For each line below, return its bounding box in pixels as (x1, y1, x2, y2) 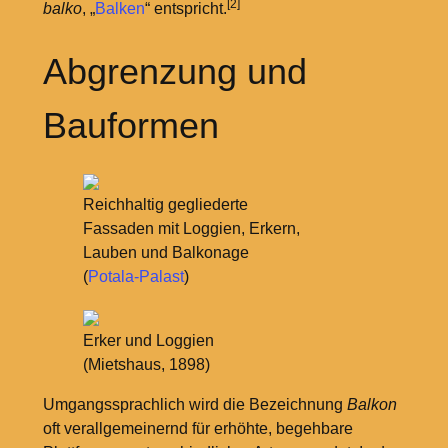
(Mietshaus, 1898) (82, 356, 210, 374)
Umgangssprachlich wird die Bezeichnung (42, 396, 347, 414)
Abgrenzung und (42, 51, 307, 93)
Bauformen (42, 105, 219, 147)
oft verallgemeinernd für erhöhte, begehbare (42, 420, 353, 438)
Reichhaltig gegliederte (82, 196, 248, 214)
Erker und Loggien (82, 332, 214, 350)
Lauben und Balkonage (82, 244, 249, 262)
